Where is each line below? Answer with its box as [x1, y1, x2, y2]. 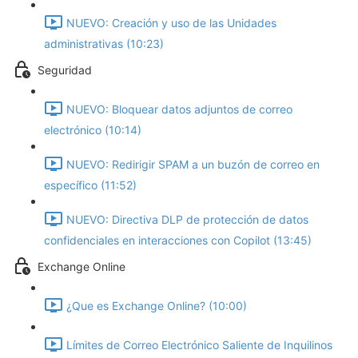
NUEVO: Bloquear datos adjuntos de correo [66, 102, 292, 117]
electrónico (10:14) [44, 123, 141, 137]
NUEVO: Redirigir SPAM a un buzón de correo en [66, 157, 320, 172]
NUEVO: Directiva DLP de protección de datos [66, 213, 308, 227]
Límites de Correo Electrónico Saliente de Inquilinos [66, 338, 332, 352]
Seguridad [38, 63, 92, 78]
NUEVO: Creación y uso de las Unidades [66, 16, 276, 30]
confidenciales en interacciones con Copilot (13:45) [44, 233, 312, 247]
